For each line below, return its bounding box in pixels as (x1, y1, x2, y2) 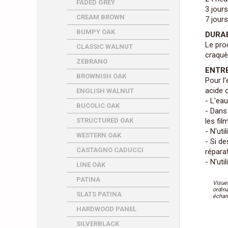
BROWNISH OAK (76, 72, 126, 80)
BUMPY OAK (76, 28, 115, 36)
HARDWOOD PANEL (76, 205, 136, 213)
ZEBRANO (76, 58, 107, 65)
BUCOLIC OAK (76, 102, 120, 109)
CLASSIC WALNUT (76, 43, 133, 50)
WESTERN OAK (76, 131, 121, 139)
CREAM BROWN (76, 13, 125, 21)
